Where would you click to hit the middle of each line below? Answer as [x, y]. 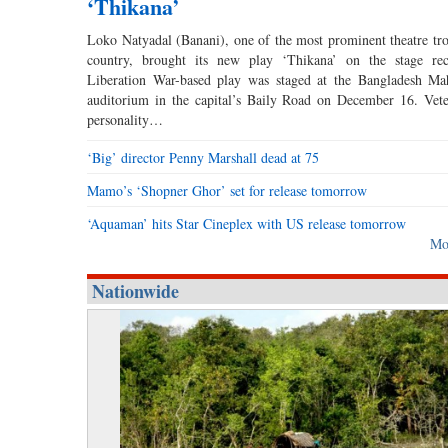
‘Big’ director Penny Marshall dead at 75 [203, 158]
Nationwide [135, 291]
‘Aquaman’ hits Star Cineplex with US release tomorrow [246, 224]
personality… [125, 120]
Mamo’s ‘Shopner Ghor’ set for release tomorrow [227, 191]
